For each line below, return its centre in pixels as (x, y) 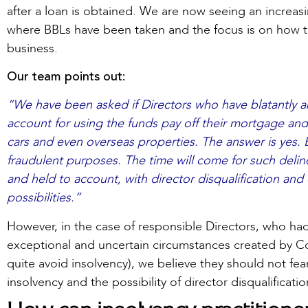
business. (32, 48)
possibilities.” (44, 198)
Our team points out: (66, 76)
